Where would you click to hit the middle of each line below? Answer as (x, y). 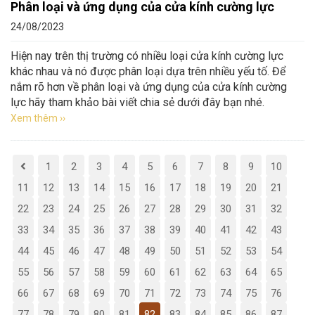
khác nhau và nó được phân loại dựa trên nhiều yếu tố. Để (148, 71)
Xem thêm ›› (38, 118)
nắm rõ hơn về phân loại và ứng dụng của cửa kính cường (149, 87)
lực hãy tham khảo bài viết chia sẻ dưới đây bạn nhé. (137, 102)
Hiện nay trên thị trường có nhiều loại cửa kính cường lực (147, 56)
